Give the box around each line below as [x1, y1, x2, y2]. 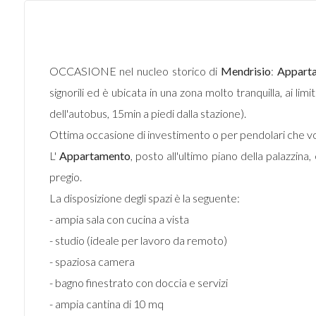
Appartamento [59, 149, 130, 162]
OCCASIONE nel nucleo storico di [49, 64, 221, 78]
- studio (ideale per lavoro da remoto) [49, 233, 227, 247]
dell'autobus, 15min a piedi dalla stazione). [49, 107, 246, 120]
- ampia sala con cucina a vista [49, 212, 189, 226]
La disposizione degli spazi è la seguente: [49, 191, 240, 205]
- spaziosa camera [49, 255, 135, 268]
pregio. [49, 170, 82, 183]
